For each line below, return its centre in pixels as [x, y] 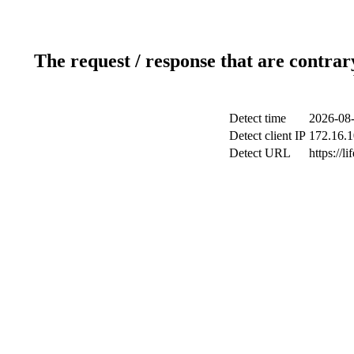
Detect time [257, 118]
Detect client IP [267, 135]
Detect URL [260, 153]
